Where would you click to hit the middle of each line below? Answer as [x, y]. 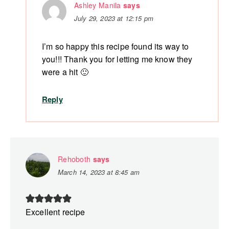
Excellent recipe [55, 212]
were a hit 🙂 [65, 72]
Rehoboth [74, 159]
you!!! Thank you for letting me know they [117, 59]
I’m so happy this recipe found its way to [116, 47]
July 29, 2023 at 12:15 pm [114, 18]
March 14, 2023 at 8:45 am [99, 172]
